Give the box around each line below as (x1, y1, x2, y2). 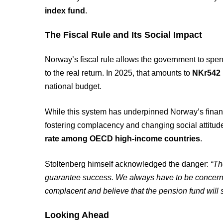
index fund (45, 6, 86, 15)
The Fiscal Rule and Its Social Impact (45, 30, 203, 40)
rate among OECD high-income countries (45, 134, 201, 143)
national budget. (45, 82, 102, 91)
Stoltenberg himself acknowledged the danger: (45, 160, 211, 168)
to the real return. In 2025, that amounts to (45, 69, 193, 77)
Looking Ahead (45, 210, 110, 220)
